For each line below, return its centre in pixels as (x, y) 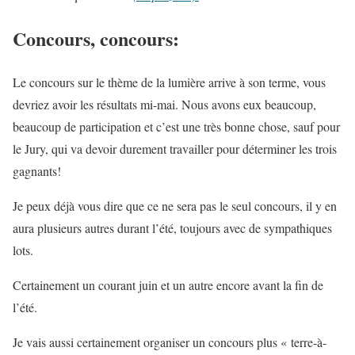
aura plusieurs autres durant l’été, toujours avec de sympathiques (172, 228)
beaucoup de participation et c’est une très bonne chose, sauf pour (176, 127)
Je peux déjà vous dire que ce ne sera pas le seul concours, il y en (175, 206)
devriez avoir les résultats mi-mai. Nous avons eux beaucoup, (164, 105)
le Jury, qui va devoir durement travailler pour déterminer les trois (175, 149)
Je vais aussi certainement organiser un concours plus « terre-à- (170, 342)
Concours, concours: (96, 39)
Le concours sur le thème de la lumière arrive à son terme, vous (169, 82)
